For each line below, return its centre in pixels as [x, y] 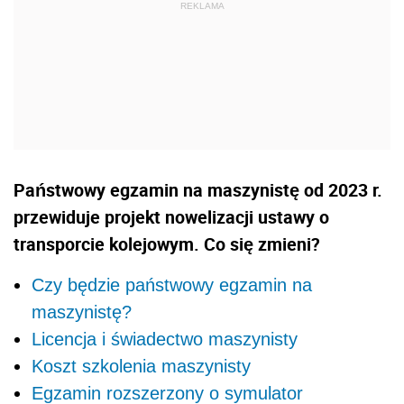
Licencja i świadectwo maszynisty [165, 340]
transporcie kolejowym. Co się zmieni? [167, 244]
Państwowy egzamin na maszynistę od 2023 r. [198, 190]
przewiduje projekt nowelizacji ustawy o [171, 217]
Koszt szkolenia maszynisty [141, 367]
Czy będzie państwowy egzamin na [172, 285]
